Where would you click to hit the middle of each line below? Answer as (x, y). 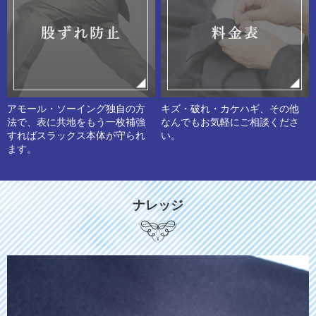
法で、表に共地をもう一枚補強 (76, 123)
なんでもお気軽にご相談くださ (230, 123)
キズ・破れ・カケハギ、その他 (230, 109)
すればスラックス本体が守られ (76, 136)
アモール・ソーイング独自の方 (76, 109)
